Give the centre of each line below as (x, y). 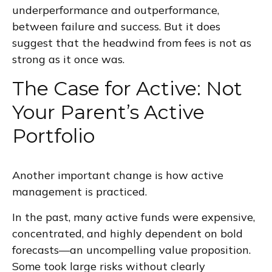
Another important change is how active (118, 175)
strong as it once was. (68, 59)
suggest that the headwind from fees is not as (132, 42)
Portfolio (53, 135)
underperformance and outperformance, (116, 10)
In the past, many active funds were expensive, (134, 217)
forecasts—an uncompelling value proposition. (131, 250)
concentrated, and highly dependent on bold (127, 233)
